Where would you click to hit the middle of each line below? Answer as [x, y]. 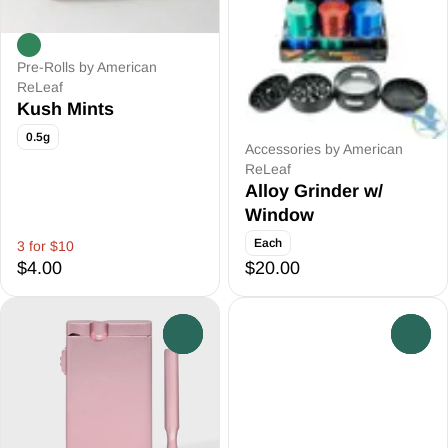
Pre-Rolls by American [87, 66]
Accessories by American [324, 149]
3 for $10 [45, 246]
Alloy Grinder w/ [314, 191]
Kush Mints [65, 108]
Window [279, 215]
